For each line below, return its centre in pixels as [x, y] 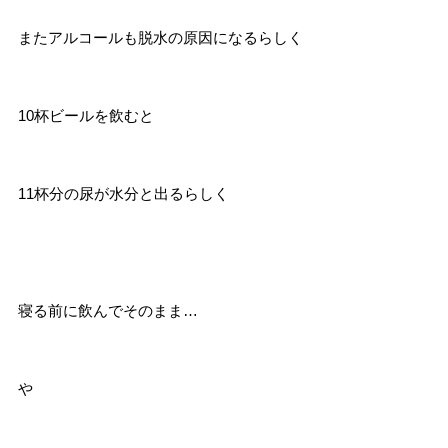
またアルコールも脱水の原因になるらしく [160, 37]
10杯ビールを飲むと [85, 115]
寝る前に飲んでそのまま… [107, 310]
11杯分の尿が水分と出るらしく [123, 193]
